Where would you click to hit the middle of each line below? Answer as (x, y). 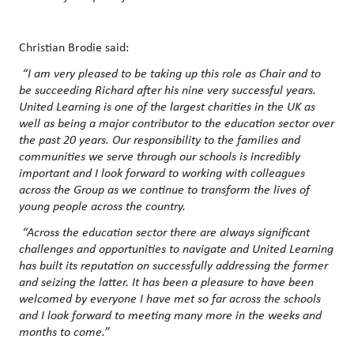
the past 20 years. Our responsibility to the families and (160, 139)
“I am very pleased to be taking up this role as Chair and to (171, 72)
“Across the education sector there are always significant (166, 231)
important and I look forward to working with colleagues (162, 172)
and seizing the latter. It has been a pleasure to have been (166, 281)
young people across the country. (102, 205)
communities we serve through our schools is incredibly (160, 155)
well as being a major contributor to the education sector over (177, 122)
